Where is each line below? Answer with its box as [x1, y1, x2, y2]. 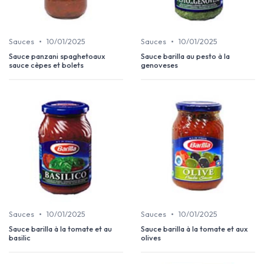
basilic [9, 233, 31, 243]
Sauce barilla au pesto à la [141, 51, 230, 61]
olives [141, 233, 161, 243]
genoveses [141, 60, 178, 70]
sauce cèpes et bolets [9, 60, 84, 70]
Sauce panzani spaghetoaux [9, 51, 105, 61]
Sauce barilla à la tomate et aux [141, 224, 248, 234]
